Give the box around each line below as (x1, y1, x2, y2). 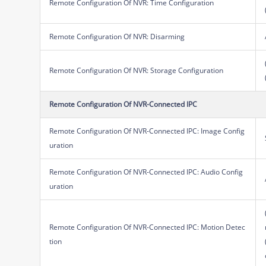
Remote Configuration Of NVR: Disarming (49, 31, 185, 42)
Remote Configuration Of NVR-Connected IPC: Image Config (49, 125, 245, 136)
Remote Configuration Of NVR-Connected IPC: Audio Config (49, 166, 243, 177)
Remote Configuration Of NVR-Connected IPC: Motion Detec (49, 221, 246, 232)
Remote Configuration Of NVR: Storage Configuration (49, 65, 224, 75)
